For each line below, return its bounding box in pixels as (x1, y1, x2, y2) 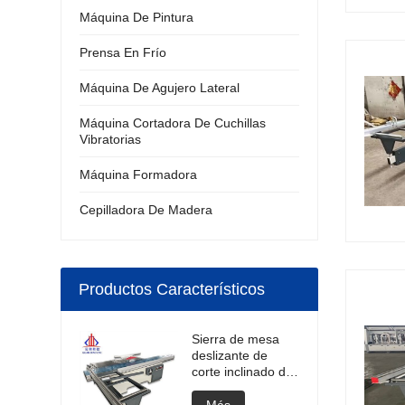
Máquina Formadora (80, 167, 198, 182)
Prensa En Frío (80, 45, 167, 60)
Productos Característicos (79, 280, 266, 298)
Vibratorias (80, 132, 142, 146)
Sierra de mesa (192, 332, 280, 346)
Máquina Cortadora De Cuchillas (80, 116, 267, 130)
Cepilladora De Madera (80, 202, 213, 217)
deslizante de (192, 348, 268, 363)
